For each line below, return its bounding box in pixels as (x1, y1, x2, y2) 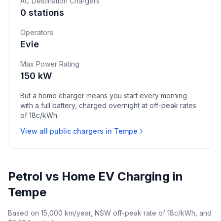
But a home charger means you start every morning (20, 91, 187, 100)
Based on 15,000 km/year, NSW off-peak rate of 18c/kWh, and (8, 209, 212, 217)
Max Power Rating (20, 60, 79, 68)
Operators (20, 28, 53, 37)
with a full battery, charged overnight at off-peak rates (20, 101, 196, 110)
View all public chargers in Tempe (20, 127, 138, 135)
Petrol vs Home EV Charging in (8, 169, 183, 184)
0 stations (20, 7, 64, 18)
